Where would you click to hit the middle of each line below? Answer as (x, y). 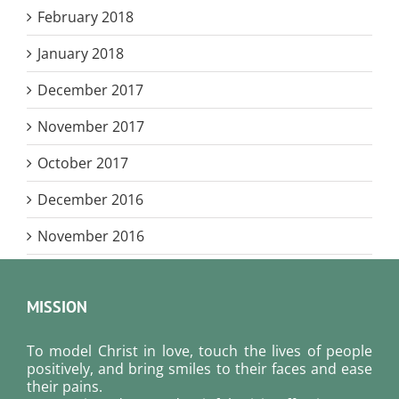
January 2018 (81, 53)
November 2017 (91, 126)
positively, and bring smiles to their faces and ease (199, 368)
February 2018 (85, 16)
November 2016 (91, 236)
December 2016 (90, 199)
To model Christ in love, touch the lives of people (199, 350)
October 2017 (83, 163)
